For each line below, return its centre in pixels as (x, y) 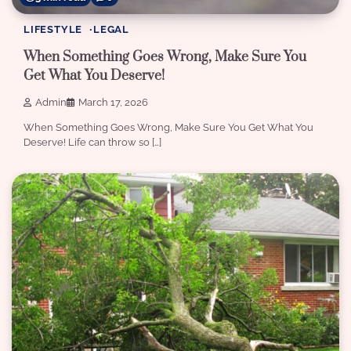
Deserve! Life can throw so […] (92, 143)
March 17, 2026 (113, 103)
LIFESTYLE (53, 30)
